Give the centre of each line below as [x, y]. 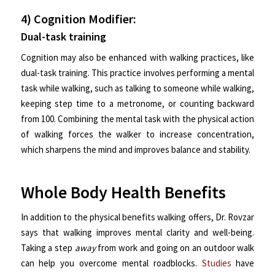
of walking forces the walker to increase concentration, [137, 134]
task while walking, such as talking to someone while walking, [137, 88]
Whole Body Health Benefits [123, 192]
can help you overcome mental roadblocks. [111, 263]
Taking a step [48, 248]
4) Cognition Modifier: [78, 18]
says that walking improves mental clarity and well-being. [137, 233]
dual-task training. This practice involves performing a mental [137, 73]
